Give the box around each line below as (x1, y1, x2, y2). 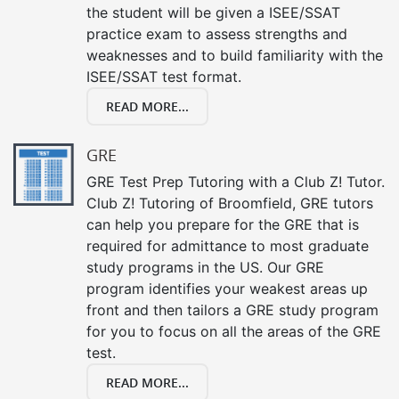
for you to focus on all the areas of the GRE (86, 322, 381, 340)
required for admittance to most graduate (86, 236, 369, 255)
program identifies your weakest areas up (86, 279, 368, 297)
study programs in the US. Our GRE (86, 257, 324, 276)
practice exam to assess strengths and (86, 24, 347, 43)
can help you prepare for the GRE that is (86, 215, 359, 233)
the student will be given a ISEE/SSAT (86, 3, 340, 21)
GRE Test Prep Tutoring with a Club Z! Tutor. (86, 172, 385, 191)
